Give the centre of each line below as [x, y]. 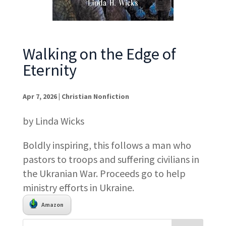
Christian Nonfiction [95, 97]
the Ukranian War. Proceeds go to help [104, 174]
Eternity [49, 70]
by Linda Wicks [53, 121]
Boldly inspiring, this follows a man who [107, 145]
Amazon [52, 205]
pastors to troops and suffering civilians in [111, 159]
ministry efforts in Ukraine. [78, 188]
